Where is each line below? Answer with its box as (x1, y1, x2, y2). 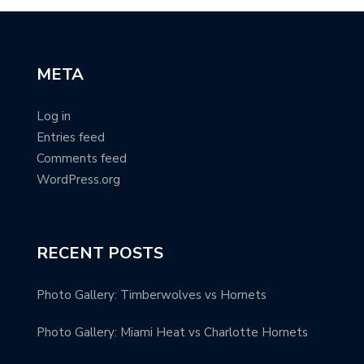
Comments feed (37, 149, 127, 167)
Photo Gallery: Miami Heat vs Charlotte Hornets (37, 323, 308, 340)
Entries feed (37, 128, 105, 145)
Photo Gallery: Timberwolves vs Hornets (37, 286, 266, 303)
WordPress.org (37, 171, 120, 188)
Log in (37, 107, 71, 124)
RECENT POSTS (37, 241, 163, 264)
